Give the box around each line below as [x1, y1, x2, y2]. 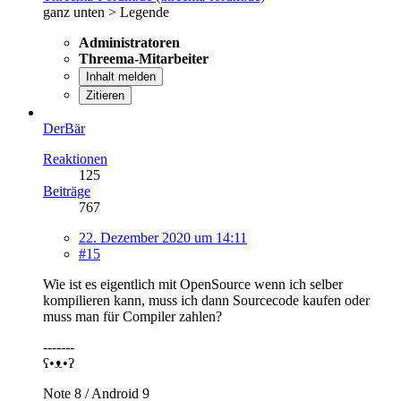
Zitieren [86, 88, 124, 102]
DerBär [43, 120, 85, 136]
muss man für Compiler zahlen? [43, 308, 222, 324]
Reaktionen [43, 150, 107, 166]
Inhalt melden [86, 69, 156, 83]
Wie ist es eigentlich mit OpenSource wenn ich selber [43, 276, 343, 292]
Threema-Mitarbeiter [79, 50, 209, 66]
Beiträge [43, 183, 90, 199]
